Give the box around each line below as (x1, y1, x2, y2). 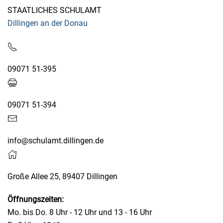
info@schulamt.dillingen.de (7, 136, 104, 145)
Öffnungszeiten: (7, 195, 64, 204)
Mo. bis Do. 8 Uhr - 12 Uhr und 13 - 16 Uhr (7, 208, 152, 217)
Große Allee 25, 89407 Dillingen (7, 172, 117, 181)
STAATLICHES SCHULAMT (7, 5, 102, 15)
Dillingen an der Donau (7, 18, 88, 28)
